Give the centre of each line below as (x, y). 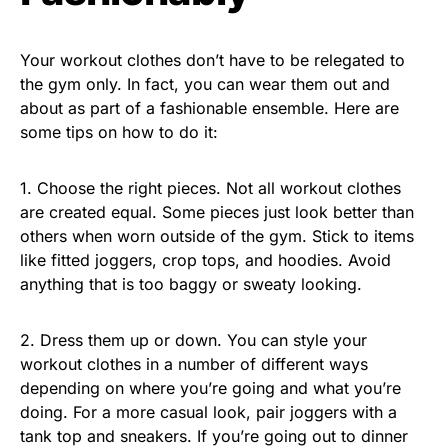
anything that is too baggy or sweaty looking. (191, 283)
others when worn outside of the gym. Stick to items (217, 235)
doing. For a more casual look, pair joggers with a (208, 411)
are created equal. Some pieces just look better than (217, 211)
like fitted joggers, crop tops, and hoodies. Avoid (205, 259)
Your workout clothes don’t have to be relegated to (212, 59)
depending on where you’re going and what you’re (210, 387)
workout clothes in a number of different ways (194, 363)
